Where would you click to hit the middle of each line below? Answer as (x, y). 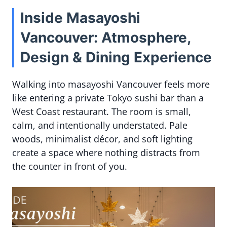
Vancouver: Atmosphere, (105, 37)
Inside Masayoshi (80, 18)
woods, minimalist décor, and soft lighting (102, 139)
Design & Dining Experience (116, 57)
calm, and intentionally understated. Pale (100, 125)
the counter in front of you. (70, 166)
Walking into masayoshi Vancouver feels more (111, 84)
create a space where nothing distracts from (106, 153)
